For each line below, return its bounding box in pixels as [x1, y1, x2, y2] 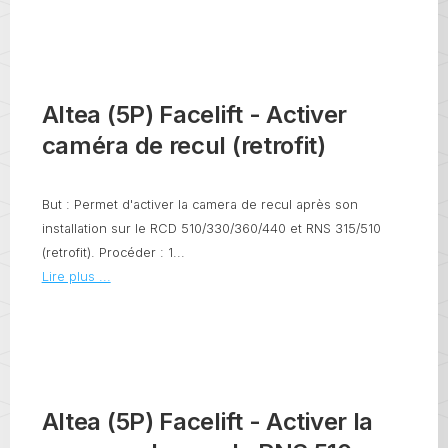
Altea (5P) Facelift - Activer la [41, 406, 374, 436]
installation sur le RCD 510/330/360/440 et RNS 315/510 [41, 221, 381, 237]
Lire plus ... [41, 269, 111, 285]
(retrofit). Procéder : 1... [41, 245, 185, 261]
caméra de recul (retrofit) [41, 131, 326, 161]
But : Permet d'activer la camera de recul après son [41, 197, 358, 213]
